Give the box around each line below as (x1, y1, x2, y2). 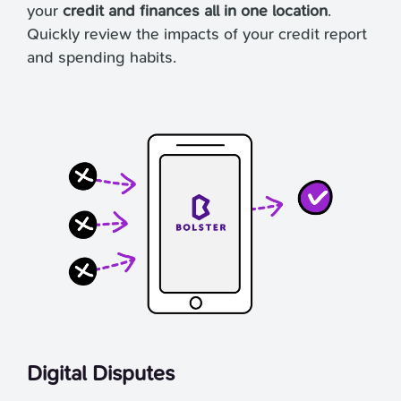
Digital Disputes (27, 360, 175, 386)
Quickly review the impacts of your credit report (27, 25, 367, 45)
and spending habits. (27, 48, 176, 68)
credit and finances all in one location (63, 2, 328, 21)
